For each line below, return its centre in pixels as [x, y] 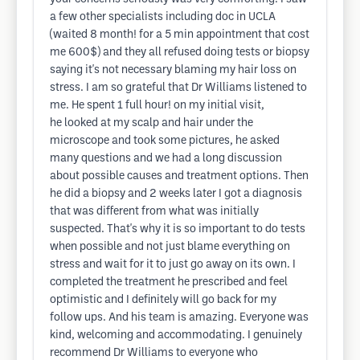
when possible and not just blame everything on [170, 247]
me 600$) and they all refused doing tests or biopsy [180, 53]
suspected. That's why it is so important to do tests [178, 229]
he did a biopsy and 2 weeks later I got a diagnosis [176, 194]
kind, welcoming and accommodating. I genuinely [176, 335]
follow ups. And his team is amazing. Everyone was [179, 318]
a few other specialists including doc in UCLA [163, 17]
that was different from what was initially [154, 212]
